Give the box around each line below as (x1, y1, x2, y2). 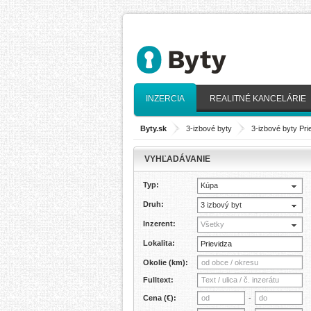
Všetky (201, 220, 224, 228)
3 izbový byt (201, 201, 242, 209)
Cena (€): (143, 294, 176, 302)
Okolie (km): (143, 258, 188, 267)
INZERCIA (146, 94, 185, 103)
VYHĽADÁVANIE (144, 154, 210, 164)
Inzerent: (143, 219, 176, 228)
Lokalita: (143, 239, 175, 247)
